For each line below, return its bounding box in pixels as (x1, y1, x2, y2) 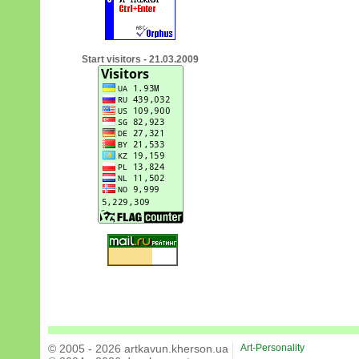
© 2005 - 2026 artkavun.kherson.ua (48, 342, 228, 355)
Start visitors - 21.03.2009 (82, 54, 199, 65)
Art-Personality (240, 342, 305, 353)
